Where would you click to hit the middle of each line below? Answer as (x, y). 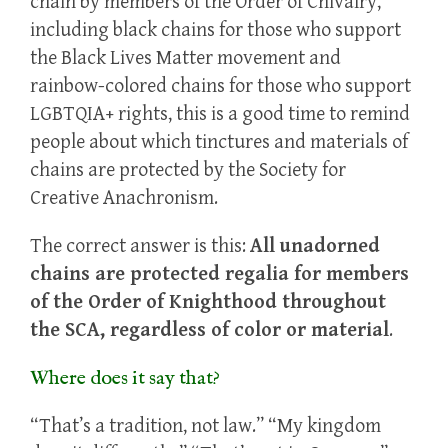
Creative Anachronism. (124, 199)
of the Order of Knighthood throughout (208, 303)
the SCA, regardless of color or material (209, 331)
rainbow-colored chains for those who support (220, 87)
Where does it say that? (125, 379)
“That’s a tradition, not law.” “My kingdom (205, 427)
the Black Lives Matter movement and (185, 59)
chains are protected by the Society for (188, 171)
